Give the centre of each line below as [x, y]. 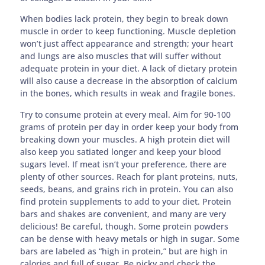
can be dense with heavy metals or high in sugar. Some [130, 238]
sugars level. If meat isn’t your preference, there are [124, 164]
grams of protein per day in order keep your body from [130, 127]
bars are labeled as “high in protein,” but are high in [124, 251]
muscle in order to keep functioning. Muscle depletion [128, 31]
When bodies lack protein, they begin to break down [125, 19]
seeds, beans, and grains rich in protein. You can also [127, 189]
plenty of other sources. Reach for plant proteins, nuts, [129, 176]
